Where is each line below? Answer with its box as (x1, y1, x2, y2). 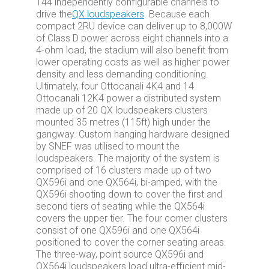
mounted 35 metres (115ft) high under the (36, 116, 211, 128)
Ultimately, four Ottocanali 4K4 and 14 (36, 80, 194, 92)
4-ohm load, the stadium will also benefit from (36, 44, 228, 56)
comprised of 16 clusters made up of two (36, 165, 211, 176)
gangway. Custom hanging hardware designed (36, 128, 229, 140)
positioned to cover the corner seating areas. (36, 237, 226, 248)
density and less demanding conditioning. (36, 68, 208, 80)
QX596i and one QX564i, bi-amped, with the (36, 177, 217, 188)
